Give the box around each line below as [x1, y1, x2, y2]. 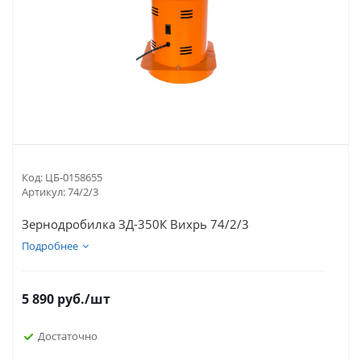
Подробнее [22, 239, 78, 253]
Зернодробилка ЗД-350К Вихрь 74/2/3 [22, 216, 249, 232]
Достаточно [38, 328, 98, 343]
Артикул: [22, 185, 65, 199]
